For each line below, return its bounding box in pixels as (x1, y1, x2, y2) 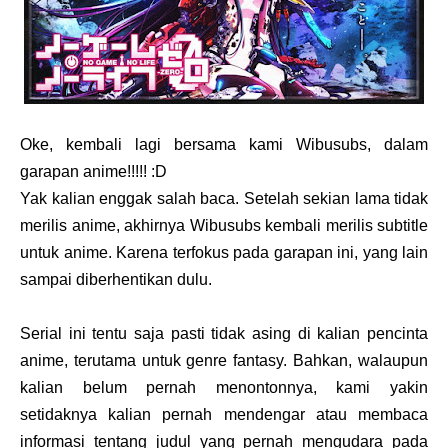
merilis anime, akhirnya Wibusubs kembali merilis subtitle (20, 217, 428, 234)
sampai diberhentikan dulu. (20, 271, 212, 288)
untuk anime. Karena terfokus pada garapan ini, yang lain (20, 244, 428, 261)
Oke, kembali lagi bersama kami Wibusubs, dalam (20, 136, 428, 153)
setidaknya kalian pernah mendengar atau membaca (20, 406, 428, 423)
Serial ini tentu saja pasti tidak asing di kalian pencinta (20, 325, 428, 342)
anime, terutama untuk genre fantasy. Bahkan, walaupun (20, 352, 428, 369)
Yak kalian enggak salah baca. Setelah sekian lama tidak (20, 190, 428, 207)
